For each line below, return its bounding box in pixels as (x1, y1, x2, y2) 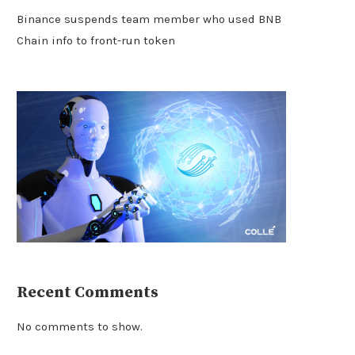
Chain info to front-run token (17, 33, 175, 48)
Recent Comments (17, 283, 158, 303)
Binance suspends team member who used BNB (17, 12, 281, 26)
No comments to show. (17, 319, 143, 334)
